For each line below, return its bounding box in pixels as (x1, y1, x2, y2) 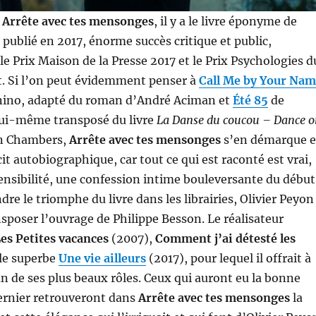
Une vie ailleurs (58, 251, 146, 266)
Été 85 (232, 93, 268, 108)
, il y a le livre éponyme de (153, 14, 297, 29)
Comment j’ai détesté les (154, 231, 296, 246)
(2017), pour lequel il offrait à (148, 251, 311, 266)
